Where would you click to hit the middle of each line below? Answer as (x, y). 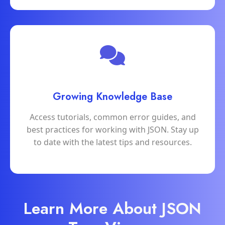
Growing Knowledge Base (113, 97)
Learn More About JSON (113, 209)
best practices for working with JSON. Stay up (113, 130)
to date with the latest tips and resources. (113, 142)
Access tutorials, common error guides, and (113, 117)
